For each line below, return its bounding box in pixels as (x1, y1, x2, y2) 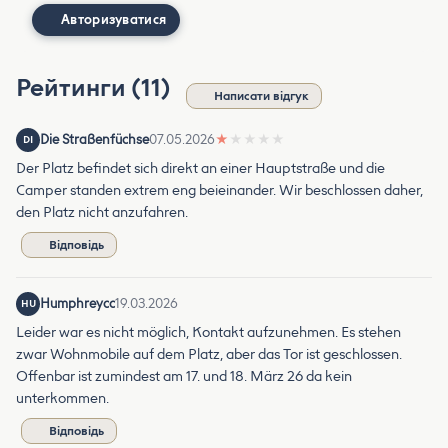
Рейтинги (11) (16, 72, 176, 102)
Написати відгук (214, 88, 309, 103)
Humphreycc (40, 295, 115, 311)
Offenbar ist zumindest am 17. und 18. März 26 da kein (16, 367, 352, 385)
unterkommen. (16, 389, 109, 407)
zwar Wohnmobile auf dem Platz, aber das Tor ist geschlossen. (16, 345, 402, 363)
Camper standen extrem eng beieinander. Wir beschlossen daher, (16, 181, 423, 199)
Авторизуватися (61, 11, 167, 27)
